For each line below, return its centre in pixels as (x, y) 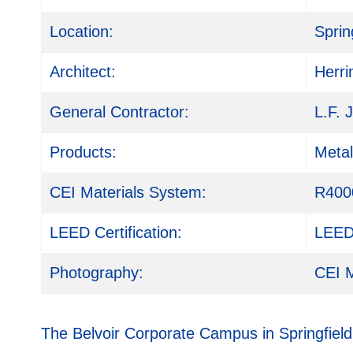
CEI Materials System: (128, 193)
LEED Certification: (116, 233)
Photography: (97, 273)
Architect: (83, 72)
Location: (82, 32)
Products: (83, 152)
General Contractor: (119, 112)
